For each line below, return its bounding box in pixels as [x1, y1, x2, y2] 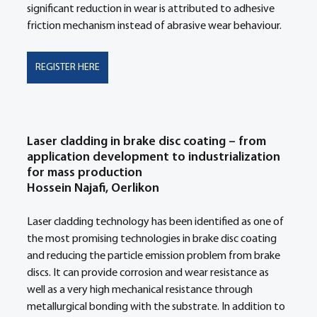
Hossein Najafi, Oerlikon [27, 182, 159, 195]
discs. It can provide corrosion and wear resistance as [27, 267, 271, 279]
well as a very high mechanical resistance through [27, 284, 255, 296]
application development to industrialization [27, 151, 283, 164]
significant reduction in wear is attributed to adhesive [27, 4, 277, 15]
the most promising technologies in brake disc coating [27, 234, 279, 245]
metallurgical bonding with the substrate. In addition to [27, 301, 287, 313]
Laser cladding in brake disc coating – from [27, 135, 269, 149]
